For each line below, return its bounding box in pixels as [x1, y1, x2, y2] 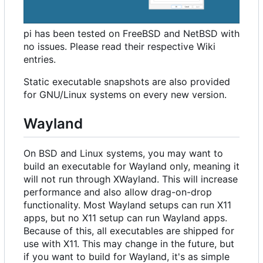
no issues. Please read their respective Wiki [23, 40, 215, 52]
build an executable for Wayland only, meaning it [23, 160, 240, 172]
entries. [23, 53, 56, 65]
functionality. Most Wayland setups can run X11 [23, 198, 231, 211]
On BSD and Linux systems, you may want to [23, 147, 223, 159]
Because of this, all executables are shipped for [23, 224, 234, 237]
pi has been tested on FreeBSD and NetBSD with [23, 27, 240, 39]
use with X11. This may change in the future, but [23, 237, 234, 249]
